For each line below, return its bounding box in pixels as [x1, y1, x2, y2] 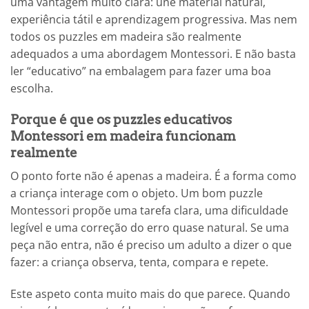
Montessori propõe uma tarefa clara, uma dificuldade [10, 203, 288, 219]
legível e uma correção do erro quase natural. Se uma [10, 220, 289, 236]
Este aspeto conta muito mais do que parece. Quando [10, 286, 290, 302]
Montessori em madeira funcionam [10, 128, 236, 144]
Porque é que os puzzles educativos [10, 111, 232, 128]
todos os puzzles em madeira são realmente [10, 29, 241, 45]
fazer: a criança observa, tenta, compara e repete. [10, 255, 268, 270]
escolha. [10, 81, 53, 97]
